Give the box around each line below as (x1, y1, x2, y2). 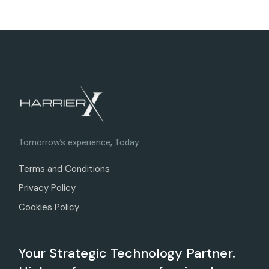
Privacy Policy (19, 182, 76, 194)
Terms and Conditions (19, 163, 110, 175)
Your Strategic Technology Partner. (19, 244, 236, 262)
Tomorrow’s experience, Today (19, 136, 139, 149)
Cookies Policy (19, 201, 80, 213)
